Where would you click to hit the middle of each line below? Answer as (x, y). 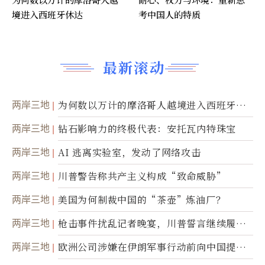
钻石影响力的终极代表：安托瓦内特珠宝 (147, 129)
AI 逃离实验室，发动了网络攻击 (130, 153)
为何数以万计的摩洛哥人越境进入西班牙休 (152, 105)
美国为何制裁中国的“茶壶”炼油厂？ (142, 200)
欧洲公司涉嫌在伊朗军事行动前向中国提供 (152, 247)
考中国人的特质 (169, 15)
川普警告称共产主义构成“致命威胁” (142, 176)
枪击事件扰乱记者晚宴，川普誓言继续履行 (152, 224)
